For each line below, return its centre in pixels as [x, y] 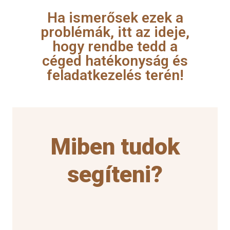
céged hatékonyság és [115, 61]
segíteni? [115, 174]
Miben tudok [115, 146]
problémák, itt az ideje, [115, 32]
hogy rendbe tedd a [115, 46]
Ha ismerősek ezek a [115, 17]
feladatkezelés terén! [115, 75]
